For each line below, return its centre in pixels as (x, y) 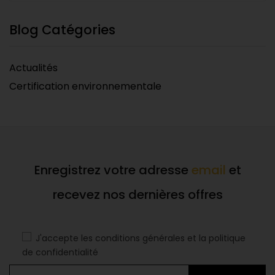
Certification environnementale (85, 87)
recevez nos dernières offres (137, 195)
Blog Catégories (62, 30)
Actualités (33, 68)
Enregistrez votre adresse (113, 170)
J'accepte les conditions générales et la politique (140, 238)
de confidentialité (60, 253)
